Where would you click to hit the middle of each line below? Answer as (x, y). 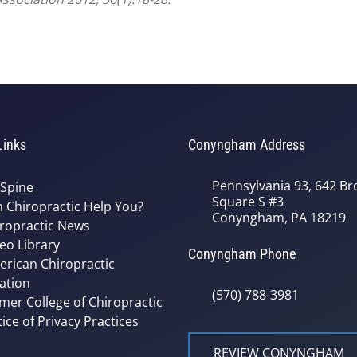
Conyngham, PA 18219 (279, 217)
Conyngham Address (247, 144)
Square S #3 (248, 201)
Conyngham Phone (242, 253)
